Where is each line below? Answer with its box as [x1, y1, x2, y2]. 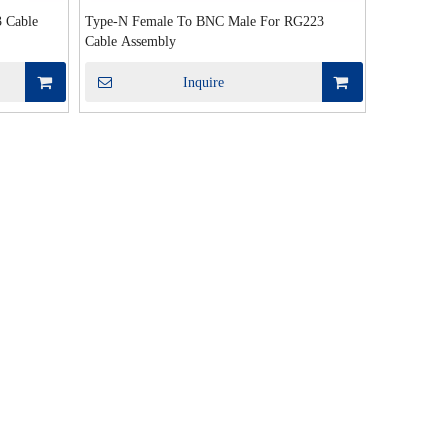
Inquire [183, 75, 225, 90]
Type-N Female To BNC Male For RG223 [85, 14, 325, 29]
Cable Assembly [85, 34, 177, 49]
